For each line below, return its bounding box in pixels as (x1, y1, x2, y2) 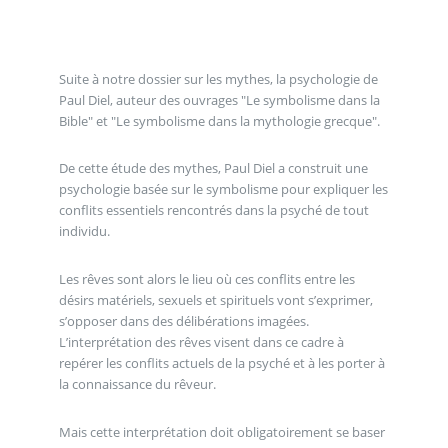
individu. (58, 222, 110, 241)
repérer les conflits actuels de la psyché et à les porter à (58, 353, 385, 372)
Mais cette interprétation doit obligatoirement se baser (58, 422, 385, 441)
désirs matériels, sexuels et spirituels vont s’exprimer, (58, 290, 373, 309)
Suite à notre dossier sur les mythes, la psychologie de (58, 69, 378, 88)
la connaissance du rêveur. (58, 374, 216, 393)
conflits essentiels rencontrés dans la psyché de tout (58, 201, 369, 220)
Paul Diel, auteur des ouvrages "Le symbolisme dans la (58, 90, 380, 109)
